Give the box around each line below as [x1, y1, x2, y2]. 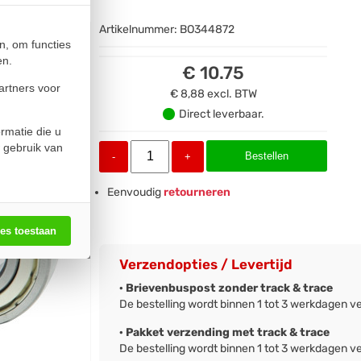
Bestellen [245, 149, 289, 162]
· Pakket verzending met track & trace [119, 325, 330, 339]
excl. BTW [206, 86, 257, 101]
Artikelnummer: [99, 22, 180, 36]
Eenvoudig [107, 185, 162, 199]
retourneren [161, 185, 231, 199]
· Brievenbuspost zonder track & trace [119, 280, 334, 295]
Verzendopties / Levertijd [119, 255, 293, 272]
